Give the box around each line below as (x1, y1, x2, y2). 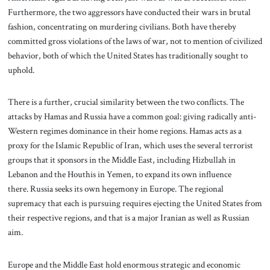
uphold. (7, 63, 34, 76)
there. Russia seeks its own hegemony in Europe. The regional (7, 183, 224, 195)
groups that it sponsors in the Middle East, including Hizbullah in (7, 154, 236, 166)
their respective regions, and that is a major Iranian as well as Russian (7, 212, 250, 224)
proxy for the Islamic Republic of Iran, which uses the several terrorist (7, 139, 253, 152)
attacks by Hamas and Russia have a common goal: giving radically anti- (7, 110, 257, 123)
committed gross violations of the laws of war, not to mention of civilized (7, 34, 262, 47)
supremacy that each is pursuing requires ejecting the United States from (7, 197, 262, 210)
